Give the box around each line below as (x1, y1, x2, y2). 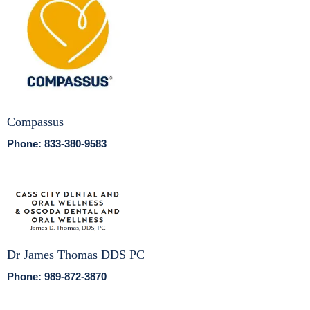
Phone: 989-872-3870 (7, 271, 107, 283)
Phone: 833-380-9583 (7, 137, 107, 149)
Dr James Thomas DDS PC (7, 248, 145, 262)
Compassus (7, 114, 64, 129)
